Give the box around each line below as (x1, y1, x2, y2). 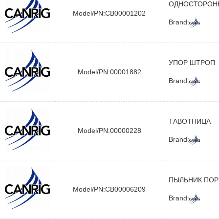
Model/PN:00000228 (77, 127, 141, 134)
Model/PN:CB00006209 (73, 185, 146, 193)
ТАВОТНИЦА (169, 117, 211, 125)
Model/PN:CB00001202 (73, 9, 146, 17)
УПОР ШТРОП (169, 59, 215, 66)
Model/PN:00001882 (77, 68, 141, 76)
